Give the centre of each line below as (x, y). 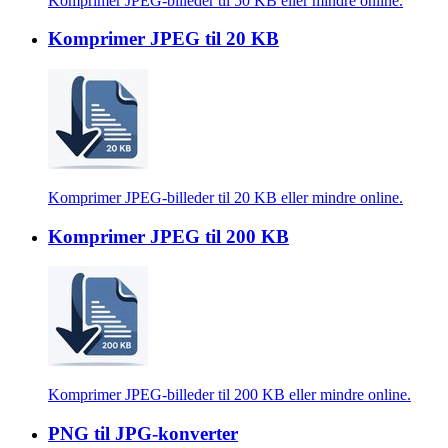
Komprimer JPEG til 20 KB (163, 39)
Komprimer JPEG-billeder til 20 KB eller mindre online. (225, 197)
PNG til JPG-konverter (143, 434)
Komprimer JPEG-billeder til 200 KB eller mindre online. (229, 395)
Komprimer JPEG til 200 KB (168, 236)
